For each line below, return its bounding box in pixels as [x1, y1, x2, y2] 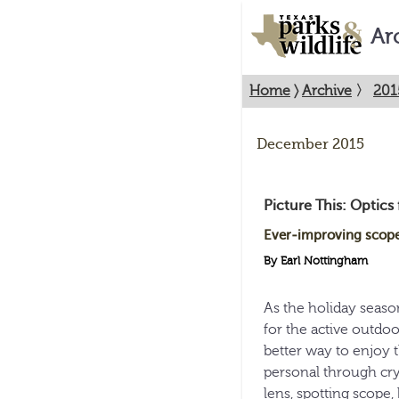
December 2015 [256, 136, 364, 152]
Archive [302, 83, 352, 99]
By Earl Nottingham [264, 254, 368, 267]
